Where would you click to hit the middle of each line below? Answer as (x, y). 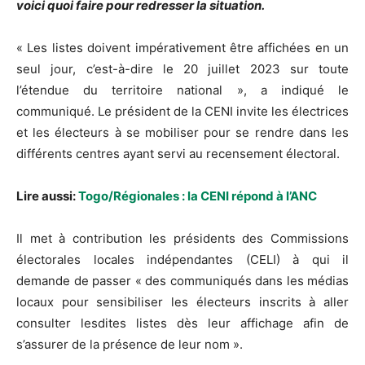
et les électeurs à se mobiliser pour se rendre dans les (182, 132)
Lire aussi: (47, 196)
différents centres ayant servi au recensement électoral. (178, 153)
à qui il (314, 259)
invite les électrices (291, 111)
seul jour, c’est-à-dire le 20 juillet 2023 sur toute (182, 68)
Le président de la (150, 111)
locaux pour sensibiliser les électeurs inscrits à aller (182, 301)
